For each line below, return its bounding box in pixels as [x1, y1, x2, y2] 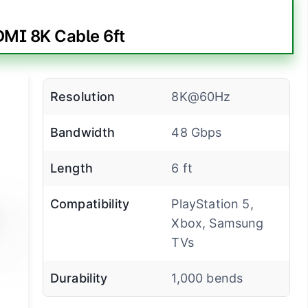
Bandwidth [49, 125, 115, 140]
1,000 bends [171, 271, 243, 286]
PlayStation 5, [171, 197, 254, 212]
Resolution [49, 89, 115, 104]
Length [49, 161, 93, 176]
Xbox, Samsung [171, 216, 264, 231]
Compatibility [49, 197, 130, 212]
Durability [49, 271, 108, 286]
